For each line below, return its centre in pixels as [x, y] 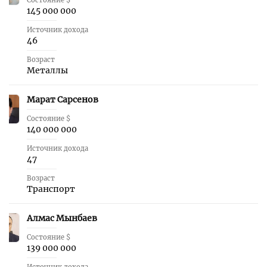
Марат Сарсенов [63, 100]
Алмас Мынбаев [62, 218]
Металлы [47, 70]
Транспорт [51, 189]
